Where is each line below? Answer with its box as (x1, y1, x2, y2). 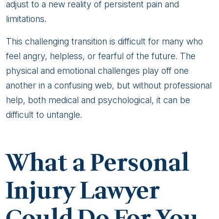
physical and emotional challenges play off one (6, 65, 189, 76)
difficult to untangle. (6, 109, 82, 120)
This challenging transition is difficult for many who (6, 36, 203, 46)
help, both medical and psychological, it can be (6, 94, 190, 105)
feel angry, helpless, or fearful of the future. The (6, 50, 196, 61)
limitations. (6, 13, 46, 24)
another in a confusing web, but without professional (6, 80, 212, 90)
